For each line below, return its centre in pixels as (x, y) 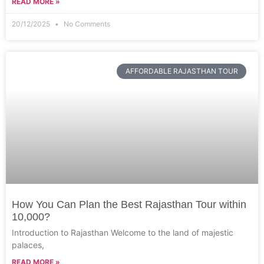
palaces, (28, 245)
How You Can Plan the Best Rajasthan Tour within (129, 204)
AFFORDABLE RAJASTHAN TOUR (181, 71)
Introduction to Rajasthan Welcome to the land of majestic (123, 232)
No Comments (86, 24)
